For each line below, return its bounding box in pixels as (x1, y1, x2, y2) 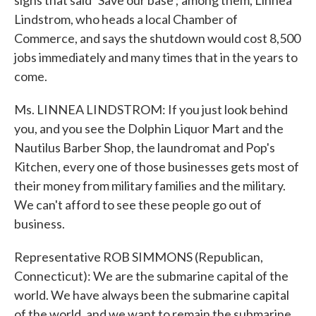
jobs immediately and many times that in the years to (14, 49, 298, 65)
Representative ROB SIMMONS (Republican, (14, 249, 263, 265)
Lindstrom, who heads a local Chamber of (14, 11, 238, 27)
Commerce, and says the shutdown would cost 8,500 (14, 30, 300, 46)
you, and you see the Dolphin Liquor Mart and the (14, 121, 284, 136)
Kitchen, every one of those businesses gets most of (14, 159, 299, 174)
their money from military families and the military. (14, 178, 286, 193)
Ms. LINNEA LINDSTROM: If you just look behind (14, 102, 288, 117)
